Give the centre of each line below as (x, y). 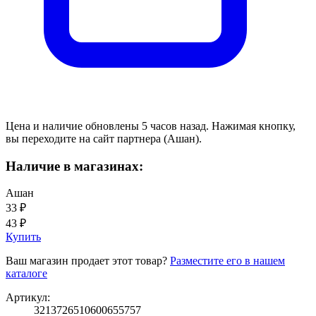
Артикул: (28, 298)
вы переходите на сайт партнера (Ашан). (104, 138)
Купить (23, 237)
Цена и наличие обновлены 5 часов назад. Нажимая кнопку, (151, 126)
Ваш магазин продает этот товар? (88, 261)
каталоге (26, 274)
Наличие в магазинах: (74, 166)
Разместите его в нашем (227, 261)
